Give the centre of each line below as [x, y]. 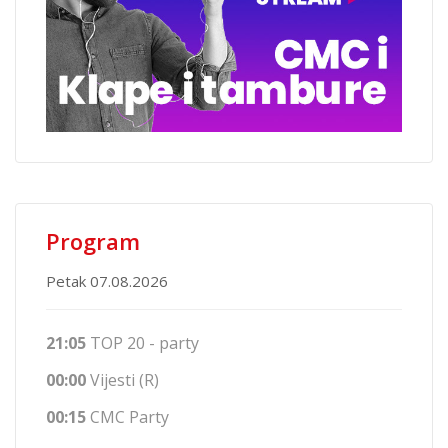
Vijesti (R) [122, 380]
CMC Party [127, 417]
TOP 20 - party [142, 343]
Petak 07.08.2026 [107, 281]
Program [93, 241]
